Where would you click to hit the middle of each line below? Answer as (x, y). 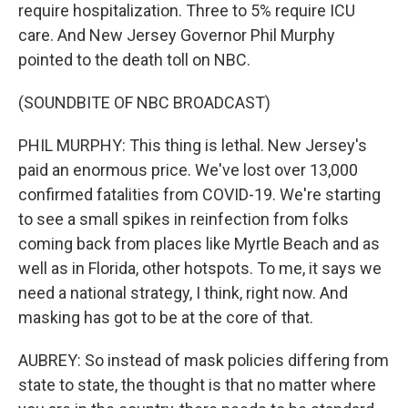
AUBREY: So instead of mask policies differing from (204, 360)
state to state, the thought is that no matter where (197, 385)
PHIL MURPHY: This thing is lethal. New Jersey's (193, 145)
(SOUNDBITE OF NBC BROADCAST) (144, 102)
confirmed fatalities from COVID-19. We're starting (199, 194)
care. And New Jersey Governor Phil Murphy (177, 35)
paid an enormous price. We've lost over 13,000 (188, 170)
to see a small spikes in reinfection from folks (184, 219)
